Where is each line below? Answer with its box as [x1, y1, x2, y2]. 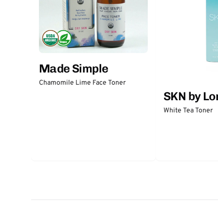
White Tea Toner [163, 107, 213, 115]
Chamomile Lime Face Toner [39, 79, 126, 87]
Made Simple [39, 61, 109, 75]
